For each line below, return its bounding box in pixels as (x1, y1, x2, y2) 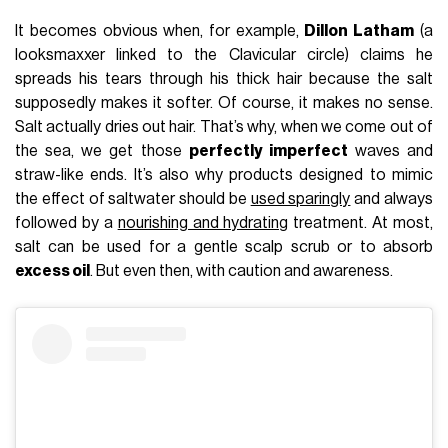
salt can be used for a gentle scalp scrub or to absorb (15, 238, 433, 255)
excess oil (15, 262, 91, 279)
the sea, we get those (15, 142, 189, 159)
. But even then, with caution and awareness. (90, 262, 394, 279)
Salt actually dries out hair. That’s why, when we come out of (15, 118, 433, 135)
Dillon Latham (304, 22, 415, 39)
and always (350, 190, 433, 207)
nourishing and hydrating (117, 214, 289, 231)
